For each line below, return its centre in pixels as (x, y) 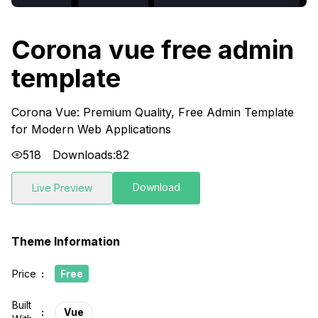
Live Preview (62, 188)
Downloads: (84, 155)
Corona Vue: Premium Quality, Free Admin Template (153, 113)
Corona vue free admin (153, 50)
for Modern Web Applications (91, 130)
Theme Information (66, 242)
